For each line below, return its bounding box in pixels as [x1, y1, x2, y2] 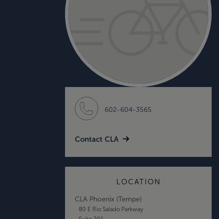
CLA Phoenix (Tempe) [75, 195, 142, 203]
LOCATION [116, 177, 161, 186]
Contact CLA [75, 134, 119, 143]
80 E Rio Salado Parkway [78, 205, 143, 213]
